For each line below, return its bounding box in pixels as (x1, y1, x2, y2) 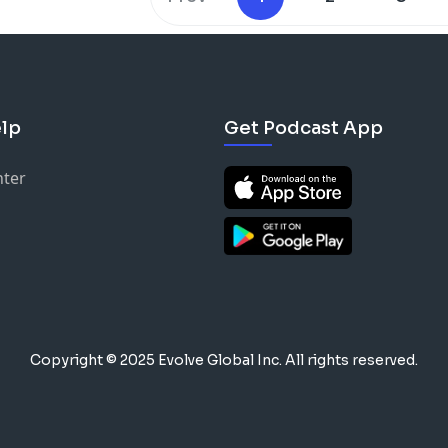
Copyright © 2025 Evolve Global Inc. (30, 351, 285, 369)
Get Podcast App (224, 117, 383, 139)
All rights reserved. (285, 351, 418, 369)
